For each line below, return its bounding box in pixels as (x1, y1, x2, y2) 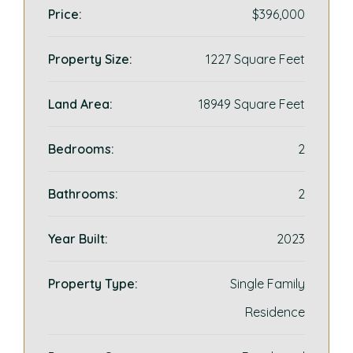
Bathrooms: (48, 186, 118, 202)
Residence (245, 304, 305, 320)
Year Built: (48, 231, 108, 247)
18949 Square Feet (199, 96, 305, 112)
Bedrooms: (48, 141, 114, 157)
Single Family (230, 276, 305, 292)
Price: (48, 6, 82, 22)
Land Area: (48, 96, 113, 112)
